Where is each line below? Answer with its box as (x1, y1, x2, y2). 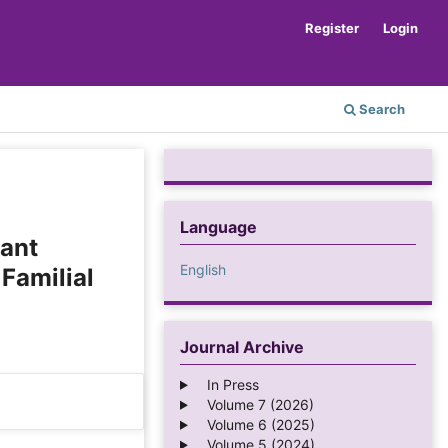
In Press (194, 375, 259, 393)
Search (356, 100, 405, 117)
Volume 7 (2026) (194, 395, 314, 413)
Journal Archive (180, 336, 304, 357)
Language (180, 216, 257, 237)
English (180, 260, 226, 278)
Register (305, 19, 360, 36)
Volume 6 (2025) (194, 415, 315, 433)
